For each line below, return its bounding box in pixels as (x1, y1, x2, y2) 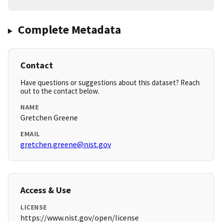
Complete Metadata (17, 22, 121, 38)
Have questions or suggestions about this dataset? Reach (20, 78, 200, 88)
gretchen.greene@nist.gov (20, 139, 111, 150)
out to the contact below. (20, 86, 99, 96)
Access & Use (20, 184, 71, 196)
